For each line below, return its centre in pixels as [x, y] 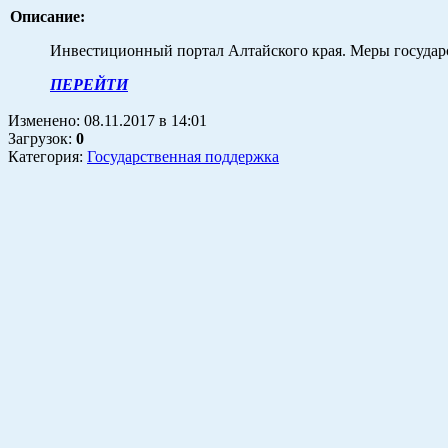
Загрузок [38, 138]
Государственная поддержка [183, 156]
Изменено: [46, 120]
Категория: [47, 156]
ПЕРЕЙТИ [89, 84]
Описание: [47, 16]
